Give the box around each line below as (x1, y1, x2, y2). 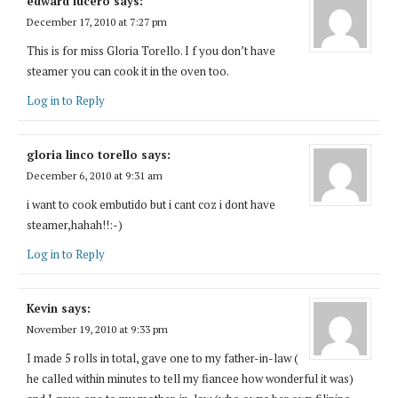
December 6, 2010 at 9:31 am (27, 168, 163, 182)
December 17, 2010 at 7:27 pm (27, 14, 167, 28)
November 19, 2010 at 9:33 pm (27, 322, 168, 336)
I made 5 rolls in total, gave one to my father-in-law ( (27, 349, 298, 366)
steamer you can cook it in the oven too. (27, 62, 229, 79)
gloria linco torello (27, 146, 138, 163)
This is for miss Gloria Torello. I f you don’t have (27, 42, 275, 59)
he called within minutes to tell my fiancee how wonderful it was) (27, 370, 354, 386)
